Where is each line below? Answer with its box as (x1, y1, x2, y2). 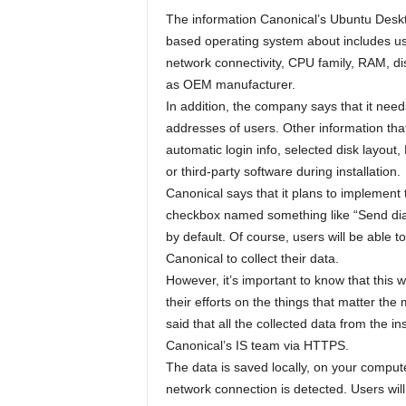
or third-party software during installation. (165, 164, 401, 179)
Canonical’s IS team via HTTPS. (165, 338, 349, 353)
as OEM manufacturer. (165, 77, 295, 92)
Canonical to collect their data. (165, 251, 339, 266)
